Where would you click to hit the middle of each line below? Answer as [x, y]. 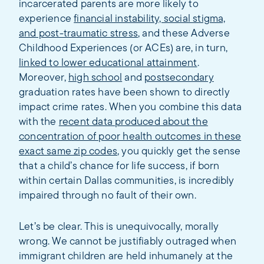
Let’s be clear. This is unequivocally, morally [119, 227]
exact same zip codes [68, 151]
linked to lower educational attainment [108, 63]
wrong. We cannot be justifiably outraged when [128, 242]
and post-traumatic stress [78, 34]
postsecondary [179, 78]
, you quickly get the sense [179, 151]
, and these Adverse [184, 34]
